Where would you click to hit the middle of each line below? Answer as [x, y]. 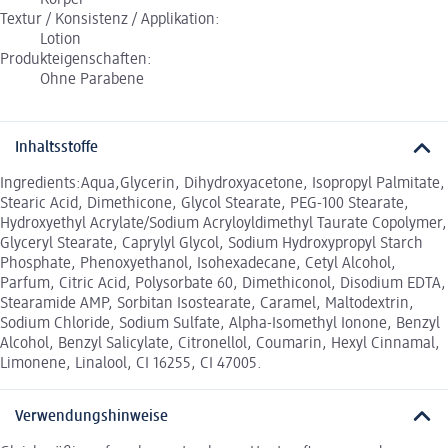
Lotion [60, 39]
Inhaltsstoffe [56, 148]
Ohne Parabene [92, 79]
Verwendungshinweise [91, 416]
